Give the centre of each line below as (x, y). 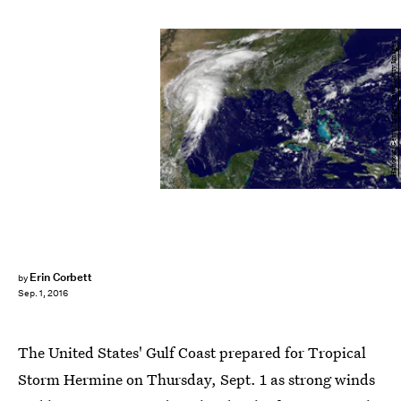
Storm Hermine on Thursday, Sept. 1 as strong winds (196, 379)
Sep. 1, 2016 (43, 294)
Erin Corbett (61, 277)
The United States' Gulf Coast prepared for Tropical (192, 352)
